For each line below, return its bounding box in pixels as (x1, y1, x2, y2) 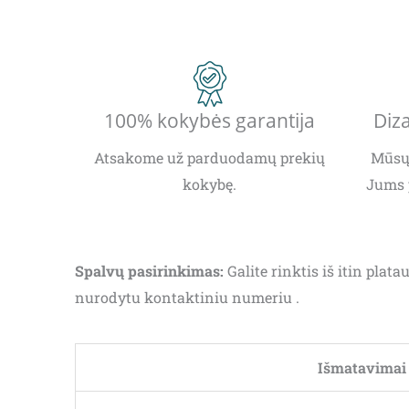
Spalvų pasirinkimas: (75, 261, 224, 281)
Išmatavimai (318, 358, 406, 378)
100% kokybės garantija (104, 108, 315, 134)
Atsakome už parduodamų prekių (94, 148, 325, 168)
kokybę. (183, 174, 236, 194)
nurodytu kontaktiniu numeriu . (75, 288, 299, 308)
